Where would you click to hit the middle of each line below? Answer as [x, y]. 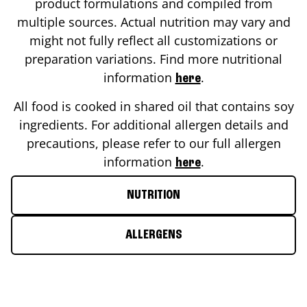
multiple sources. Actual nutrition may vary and [153, 22]
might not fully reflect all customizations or [153, 40]
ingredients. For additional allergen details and [153, 124]
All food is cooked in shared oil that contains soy [153, 106]
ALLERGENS [153, 235]
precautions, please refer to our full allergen [153, 143]
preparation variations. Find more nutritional [153, 59]
